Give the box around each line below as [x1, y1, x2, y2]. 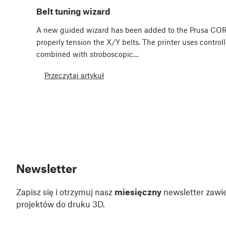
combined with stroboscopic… [36, 49, 139, 59]
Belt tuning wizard [36, 6, 110, 17]
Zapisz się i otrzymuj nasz [16, 187, 115, 197]
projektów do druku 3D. [16, 199, 105, 209]
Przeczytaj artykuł [44, 70, 104, 80]
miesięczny [115, 187, 161, 197]
